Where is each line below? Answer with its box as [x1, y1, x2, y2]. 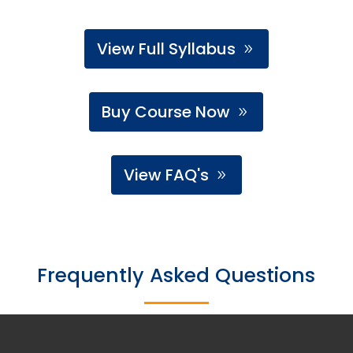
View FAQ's [123, 164, 209, 187]
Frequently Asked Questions [37, 262, 316, 290]
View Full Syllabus [96, 38, 236, 61]
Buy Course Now [102, 101, 231, 124]
